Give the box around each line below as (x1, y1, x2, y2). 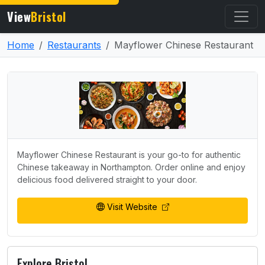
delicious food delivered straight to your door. (17, 174, 197, 185)
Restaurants (47, 39, 101, 51)
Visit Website (106, 201, 160, 212)
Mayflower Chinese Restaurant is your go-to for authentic (17, 149, 241, 160)
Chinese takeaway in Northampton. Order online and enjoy (17, 161, 245, 172)
